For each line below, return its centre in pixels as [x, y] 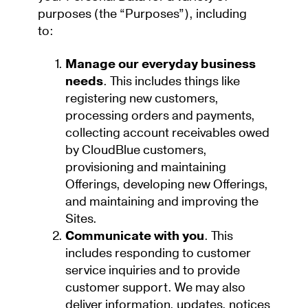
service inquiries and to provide [153, 270]
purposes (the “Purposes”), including [142, 14]
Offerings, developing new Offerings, [167, 184]
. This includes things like [172, 81]
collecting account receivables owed [167, 133]
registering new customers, [142, 98]
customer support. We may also [155, 287]
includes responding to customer [158, 253]
